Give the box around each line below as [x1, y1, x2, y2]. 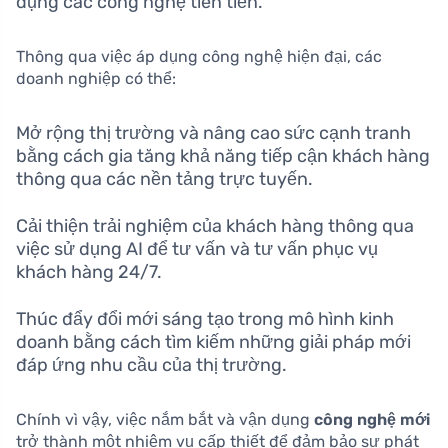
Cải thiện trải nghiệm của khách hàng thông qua [16, 214, 414, 237]
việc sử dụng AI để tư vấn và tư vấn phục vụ [16, 237, 378, 260]
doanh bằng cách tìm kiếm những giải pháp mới [16, 330, 411, 353]
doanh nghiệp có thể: [16, 68, 176, 88]
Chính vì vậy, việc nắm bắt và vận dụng [16, 409, 314, 429]
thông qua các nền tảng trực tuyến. [16, 167, 313, 190]
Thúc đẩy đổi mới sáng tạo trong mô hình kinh [16, 307, 394, 330]
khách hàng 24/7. [16, 260, 162, 283]
